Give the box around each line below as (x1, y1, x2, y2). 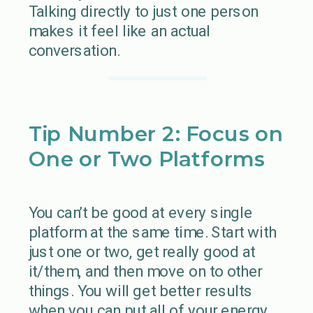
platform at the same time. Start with (28, 223, 276, 242)
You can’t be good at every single (28, 203, 253, 222)
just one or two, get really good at (28, 242, 256, 261)
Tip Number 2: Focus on (28, 121, 284, 146)
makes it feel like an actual (28, 21, 210, 41)
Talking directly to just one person (28, 1, 259, 21)
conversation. (28, 41, 119, 60)
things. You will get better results (28, 282, 253, 300)
